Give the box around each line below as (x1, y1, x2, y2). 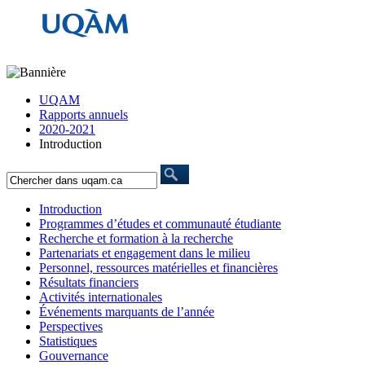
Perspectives (39, 319, 103, 333)
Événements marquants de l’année (39, 305, 214, 319)
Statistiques (39, 334, 97, 348)
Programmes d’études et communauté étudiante (39, 217, 281, 231)
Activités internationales (39, 290, 162, 304)
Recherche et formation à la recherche (39, 231, 233, 245)
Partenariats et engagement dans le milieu (39, 246, 250, 260)
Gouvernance (39, 349, 108, 363)
